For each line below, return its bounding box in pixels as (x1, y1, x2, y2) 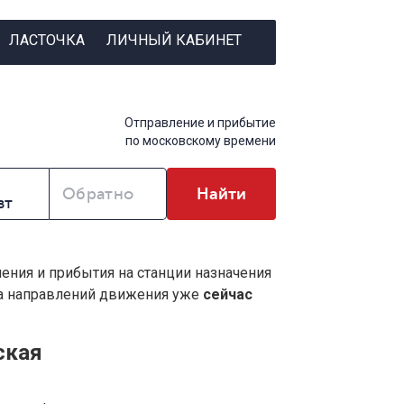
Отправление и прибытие (124, 115, 276, 131)
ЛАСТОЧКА (8, 31, 85, 49)
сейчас (203, 286, 252, 304)
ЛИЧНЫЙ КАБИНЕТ (106, 31, 242, 49)
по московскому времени (125, 133, 276, 149)
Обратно (62, 185, 134, 204)
